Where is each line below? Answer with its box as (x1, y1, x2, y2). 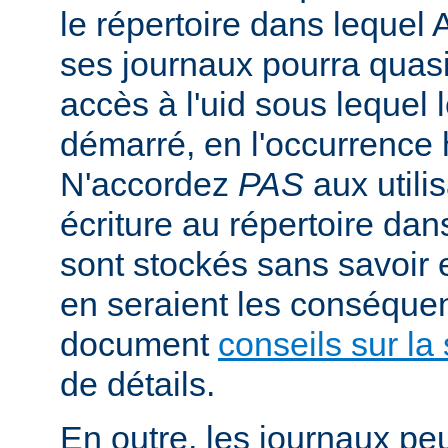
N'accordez (60, 165, 238, 204)
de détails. (60, 365, 215, 404)
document (60, 325, 218, 364)
